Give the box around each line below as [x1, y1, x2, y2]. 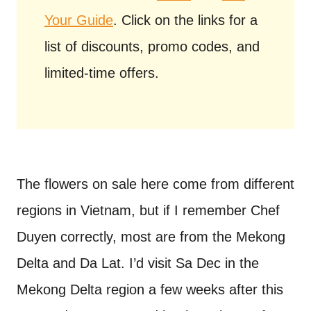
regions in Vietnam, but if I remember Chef [17, 202, 280, 218]
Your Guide [44, 12, 113, 28]
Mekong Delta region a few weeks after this [17, 281, 283, 297]
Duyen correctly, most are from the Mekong [17, 228, 285, 244]
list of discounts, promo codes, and [44, 38, 260, 54]
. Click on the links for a [113, 12, 258, 28]
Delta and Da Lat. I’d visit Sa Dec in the [17, 255, 259, 271]
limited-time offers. [44, 65, 159, 81]
